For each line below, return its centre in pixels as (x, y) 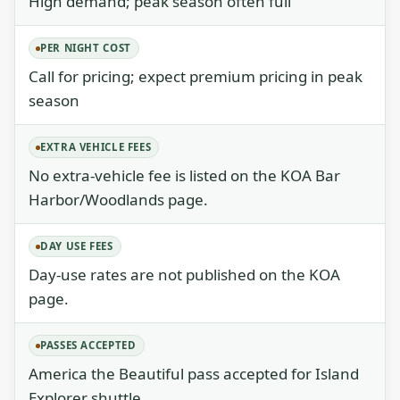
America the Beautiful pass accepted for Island (194, 374)
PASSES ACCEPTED (88, 345)
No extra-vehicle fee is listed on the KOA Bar (184, 175)
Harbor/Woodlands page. (118, 200)
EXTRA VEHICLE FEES (96, 147)
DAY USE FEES (77, 246)
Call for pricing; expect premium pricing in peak (196, 76)
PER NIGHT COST (86, 48)
